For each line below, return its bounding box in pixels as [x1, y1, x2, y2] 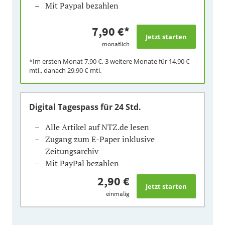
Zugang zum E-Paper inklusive [45, 133, 155, 145]
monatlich [102, 39, 130, 48]
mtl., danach [29, 65, 67, 75]
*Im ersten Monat [29, 56, 84, 66]
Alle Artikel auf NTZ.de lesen [45, 121, 149, 133]
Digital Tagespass [29, 101, 100, 113]
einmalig [106, 189, 130, 198]
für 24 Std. [100, 101, 141, 113]
